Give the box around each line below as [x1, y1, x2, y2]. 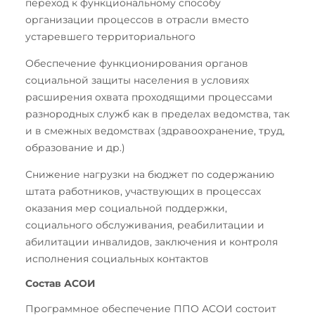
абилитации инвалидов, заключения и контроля [25, 235, 278, 248]
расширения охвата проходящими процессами [25, 90, 273, 103]
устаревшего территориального [25, 30, 195, 43]
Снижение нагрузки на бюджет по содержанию [25, 167, 274, 181]
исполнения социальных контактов [25, 252, 209, 265]
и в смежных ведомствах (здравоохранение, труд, [25, 124, 285, 137]
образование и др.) [25, 141, 125, 154]
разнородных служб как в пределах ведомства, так [25, 107, 290, 120]
